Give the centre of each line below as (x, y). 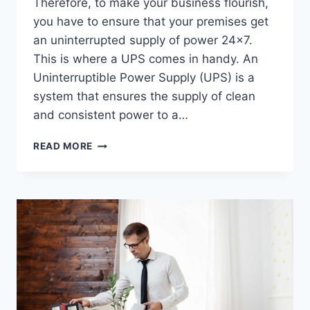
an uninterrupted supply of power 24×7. (143, 40)
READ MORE (63, 146)
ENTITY (112, 230)
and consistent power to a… (111, 115)
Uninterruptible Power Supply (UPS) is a (144, 78)
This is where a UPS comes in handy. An (146, 59)
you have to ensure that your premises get (151, 22)
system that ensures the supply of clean (144, 97)
